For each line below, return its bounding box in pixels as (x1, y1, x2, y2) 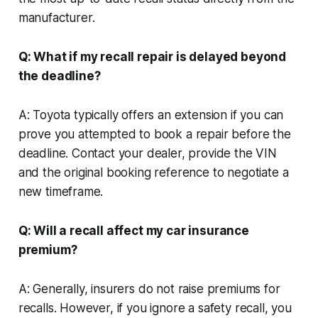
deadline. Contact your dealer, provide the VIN (18, 146, 277, 160)
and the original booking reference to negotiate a (18, 165, 289, 180)
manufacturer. (18, 10, 95, 25)
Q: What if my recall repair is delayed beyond (18, 49, 287, 64)
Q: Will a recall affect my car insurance (18, 223, 249, 238)
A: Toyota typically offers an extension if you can (18, 107, 284, 122)
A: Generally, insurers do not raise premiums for (18, 281, 280, 296)
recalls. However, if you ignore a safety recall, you (18, 300, 292, 315)
